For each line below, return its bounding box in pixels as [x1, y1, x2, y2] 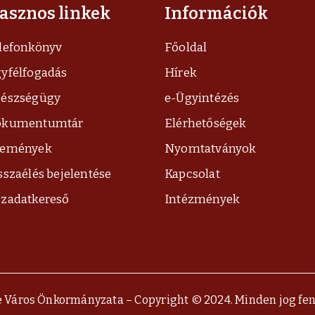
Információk [165, 4, 268, 23]
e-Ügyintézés [165, 91, 240, 105]
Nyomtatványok [165, 141, 257, 156]
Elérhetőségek [165, 116, 247, 131]
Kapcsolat [165, 167, 220, 181]
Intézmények [165, 192, 240, 207]
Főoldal [165, 40, 207, 55]
